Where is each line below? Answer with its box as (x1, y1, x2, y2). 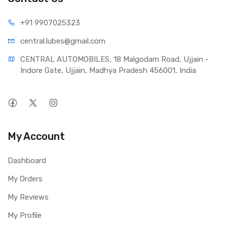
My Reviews (8, 193, 49, 202)
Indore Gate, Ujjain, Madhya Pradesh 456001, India (20, 66, 196, 75)
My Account (8, 130, 65, 143)
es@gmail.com (56, 36, 105, 46)
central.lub (20, 36, 56, 46)
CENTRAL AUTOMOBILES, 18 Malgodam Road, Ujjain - (20, 55, 209, 64)
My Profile (8, 211, 42, 220)
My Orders (8, 174, 43, 184)
